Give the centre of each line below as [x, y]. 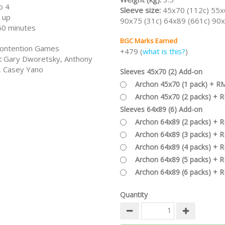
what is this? [164, 51]
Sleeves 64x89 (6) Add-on [161, 109]
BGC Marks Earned [149, 41]
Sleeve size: [141, 10]
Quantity [134, 195]
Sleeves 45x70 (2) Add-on [161, 72]
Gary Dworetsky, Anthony [48, 59]
